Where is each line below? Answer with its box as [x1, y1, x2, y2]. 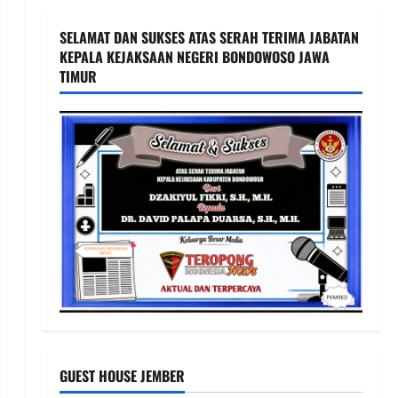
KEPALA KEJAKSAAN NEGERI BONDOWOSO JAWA [59, 45, 330, 68]
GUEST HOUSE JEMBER [59, 365, 185, 387]
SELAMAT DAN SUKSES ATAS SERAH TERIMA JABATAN [59, 26, 359, 48]
